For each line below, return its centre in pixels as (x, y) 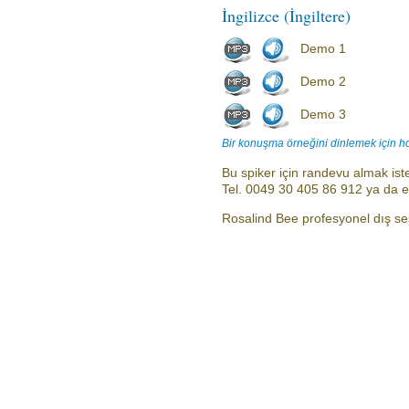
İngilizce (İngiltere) (286, 16)
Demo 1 (323, 48)
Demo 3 (323, 114)
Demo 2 (323, 81)
